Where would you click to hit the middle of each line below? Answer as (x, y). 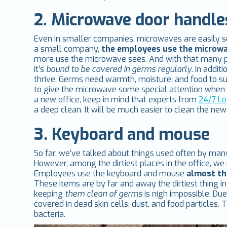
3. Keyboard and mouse (122, 135)
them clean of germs (103, 194)
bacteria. (50, 214)
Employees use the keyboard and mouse (110, 174)
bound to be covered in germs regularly (119, 69)
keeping (49, 194)
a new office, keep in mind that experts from (117, 100)
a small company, (68, 49)
